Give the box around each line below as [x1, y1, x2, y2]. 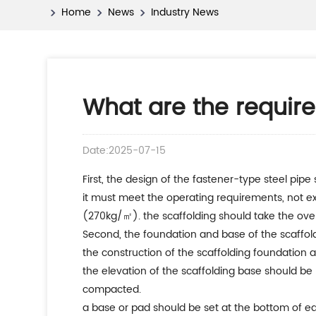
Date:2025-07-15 [83, 142, 166, 159]
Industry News [151, 4, 219, 20]
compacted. [83, 281, 142, 298]
